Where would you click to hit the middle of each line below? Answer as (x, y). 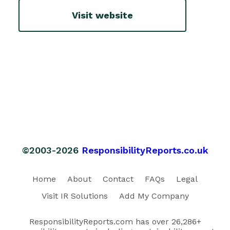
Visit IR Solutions (74, 196)
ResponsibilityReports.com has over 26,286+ (115, 221)
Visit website (102, 15)
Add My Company (154, 196)
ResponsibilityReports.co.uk (145, 150)
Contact (118, 179)
